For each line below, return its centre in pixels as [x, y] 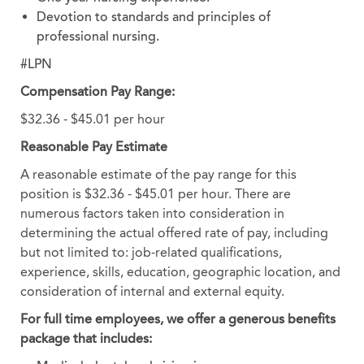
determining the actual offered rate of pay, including [174, 232]
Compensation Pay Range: [97, 91]
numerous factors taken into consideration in [152, 213]
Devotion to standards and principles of [153, 17]
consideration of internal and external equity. [152, 291]
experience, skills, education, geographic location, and [180, 271]
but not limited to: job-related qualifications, [151, 252]
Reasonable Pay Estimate [93, 147]
